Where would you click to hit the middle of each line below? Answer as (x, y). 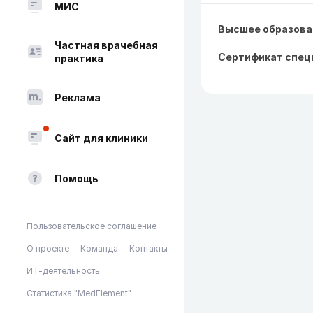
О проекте (48, 248)
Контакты (148, 248)
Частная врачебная (106, 45)
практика (79, 58)
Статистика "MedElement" (79, 293)
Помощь (77, 178)
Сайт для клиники (101, 138)
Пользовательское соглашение (92, 226)
